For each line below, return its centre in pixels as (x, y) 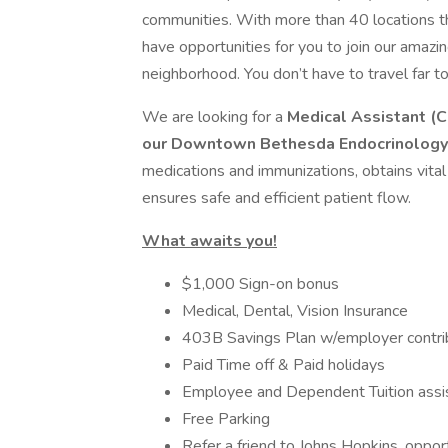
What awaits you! (209, 241)
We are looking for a (214, 117)
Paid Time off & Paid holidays (283, 365)
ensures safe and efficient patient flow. (276, 198)
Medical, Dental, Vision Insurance (295, 311)
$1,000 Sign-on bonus (260, 284)
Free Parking (226, 419)
